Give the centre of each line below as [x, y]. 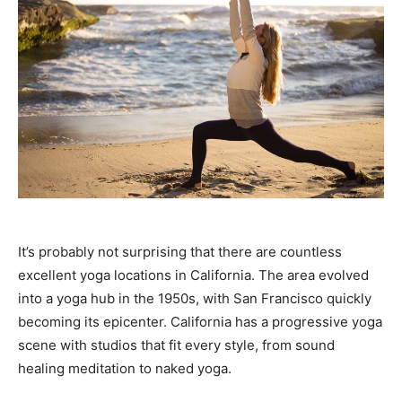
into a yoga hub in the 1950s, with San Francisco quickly [195, 299]
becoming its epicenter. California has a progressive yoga [200, 322]
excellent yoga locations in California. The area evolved [193, 275]
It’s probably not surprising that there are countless [180, 252]
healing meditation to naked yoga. [125, 369]
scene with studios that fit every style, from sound [176, 345]
